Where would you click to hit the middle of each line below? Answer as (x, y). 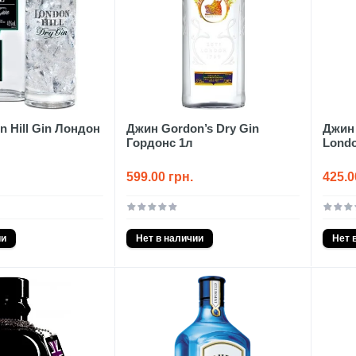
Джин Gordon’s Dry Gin (192, 128)
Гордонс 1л (159, 142)
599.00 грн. (159, 176)
